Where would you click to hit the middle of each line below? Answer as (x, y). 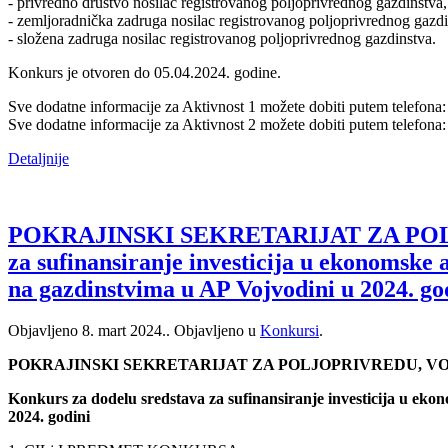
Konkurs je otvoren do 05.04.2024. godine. (144, 72)
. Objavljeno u (213, 331)
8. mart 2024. (124, 331)
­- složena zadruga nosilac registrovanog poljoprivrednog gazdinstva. (222, 38)
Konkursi (289, 331)
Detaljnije (38, 158)
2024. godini (49, 417)
